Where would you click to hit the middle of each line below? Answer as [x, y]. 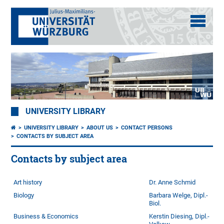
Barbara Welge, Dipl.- [179, 195]
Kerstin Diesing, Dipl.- [179, 216]
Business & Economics [46, 216]
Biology [24, 195]
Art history [28, 182]
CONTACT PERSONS [147, 128]
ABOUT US [100, 128]
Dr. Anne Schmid [172, 182]
